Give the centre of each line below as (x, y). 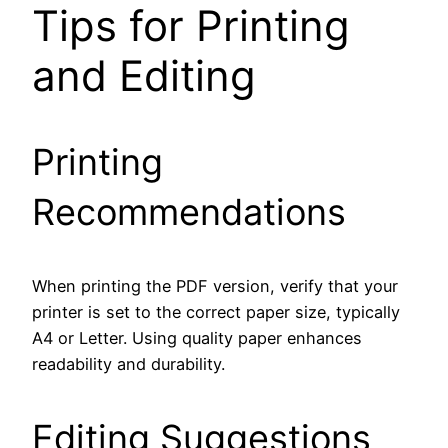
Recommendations (189, 211)
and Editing (144, 75)
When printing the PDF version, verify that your (215, 285)
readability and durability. (128, 363)
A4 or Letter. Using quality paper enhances (197, 337)
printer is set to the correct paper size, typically (216, 311)
